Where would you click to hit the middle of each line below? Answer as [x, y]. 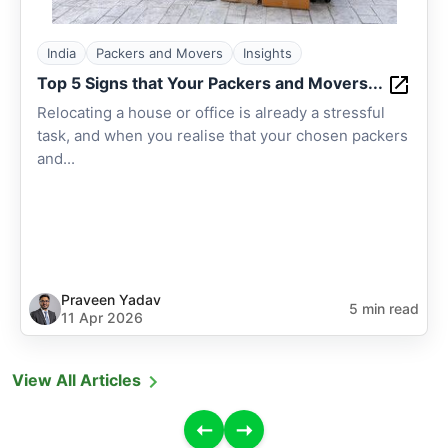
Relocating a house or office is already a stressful [211, 112]
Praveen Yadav [111, 299]
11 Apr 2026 [102, 317]
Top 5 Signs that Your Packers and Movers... [210, 83]
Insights [267, 53]
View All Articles [76, 380]
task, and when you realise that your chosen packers [222, 135]
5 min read [384, 308]
